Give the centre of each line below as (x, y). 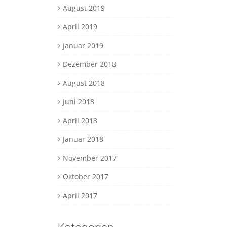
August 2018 (84, 83)
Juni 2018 (78, 102)
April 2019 (80, 27)
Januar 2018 (83, 139)
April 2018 (80, 121)
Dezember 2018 (89, 64)
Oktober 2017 (85, 177)
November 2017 (89, 158)
